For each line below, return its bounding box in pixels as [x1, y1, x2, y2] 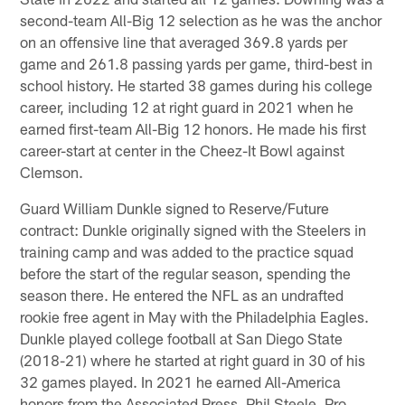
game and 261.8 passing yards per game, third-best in [20, 54, 373, 73]
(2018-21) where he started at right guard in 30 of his [20, 351, 366, 370]
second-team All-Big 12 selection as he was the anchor [20, 11, 382, 30]
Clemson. [20, 163, 84, 182]
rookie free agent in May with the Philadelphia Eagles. [20, 307, 370, 326]
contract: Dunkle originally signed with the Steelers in [20, 221, 367, 240]
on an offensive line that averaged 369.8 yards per [20, 33, 348, 52]
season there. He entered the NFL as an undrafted [20, 286, 344, 305]
